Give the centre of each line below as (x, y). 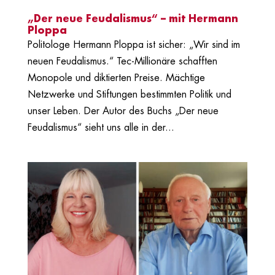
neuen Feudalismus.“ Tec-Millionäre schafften (122, 61)
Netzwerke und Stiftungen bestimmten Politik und (129, 94)
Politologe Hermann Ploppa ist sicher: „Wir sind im (134, 45)
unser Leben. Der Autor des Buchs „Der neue (123, 111)
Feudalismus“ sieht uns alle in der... (101, 127)
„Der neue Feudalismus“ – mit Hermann (133, 19)
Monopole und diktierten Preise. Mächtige (116, 78)
